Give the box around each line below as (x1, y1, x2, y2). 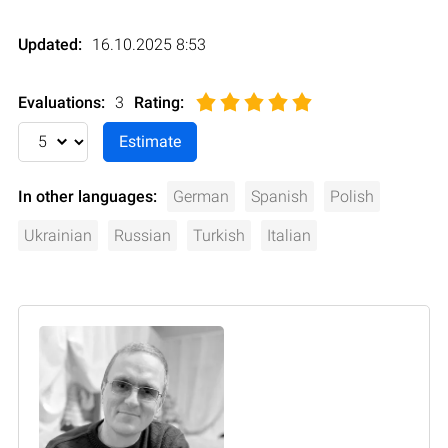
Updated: (18, 34, 82, 54)
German (173, 186, 229, 206)
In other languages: (18, 186, 157, 206)
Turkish (193, 225, 245, 245)
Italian (267, 225, 311, 245)
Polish (330, 186, 374, 206)
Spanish (251, 186, 308, 206)
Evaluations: (18, 92, 105, 112)
